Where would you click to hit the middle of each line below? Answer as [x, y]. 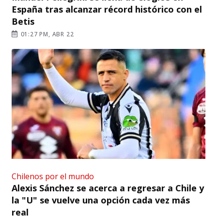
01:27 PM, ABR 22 [46, 34]
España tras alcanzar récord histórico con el [107, 9]
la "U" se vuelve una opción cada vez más [101, 200]
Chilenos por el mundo [53, 176]
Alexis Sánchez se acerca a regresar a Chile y [108, 188]
